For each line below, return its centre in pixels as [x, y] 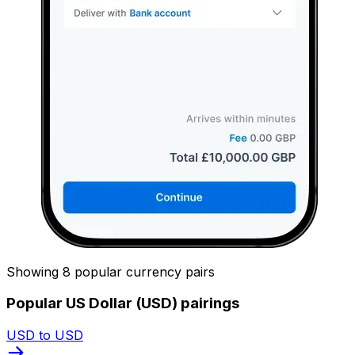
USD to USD [45, 335]
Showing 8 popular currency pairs [111, 271]
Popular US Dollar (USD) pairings [123, 303]
